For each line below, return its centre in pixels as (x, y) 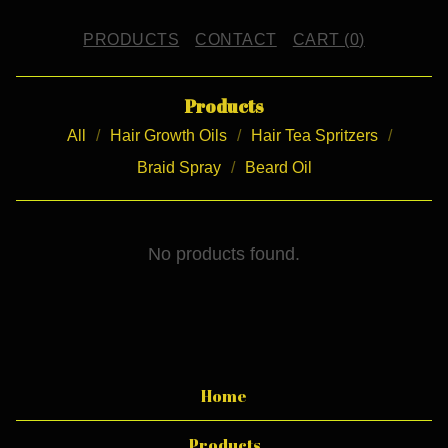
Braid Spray (178, 167)
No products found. (224, 254)
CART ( (321, 39)
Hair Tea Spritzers (314, 135)
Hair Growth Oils (168, 135)
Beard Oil (278, 167)
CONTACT (236, 39)
